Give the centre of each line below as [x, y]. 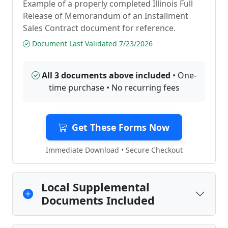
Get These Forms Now [121, 127]
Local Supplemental [95, 187]
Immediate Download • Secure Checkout [114, 150]
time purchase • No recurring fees [114, 88]
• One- [183, 75]
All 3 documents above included [106, 75]
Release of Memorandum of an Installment [106, 16]
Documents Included [98, 200]
